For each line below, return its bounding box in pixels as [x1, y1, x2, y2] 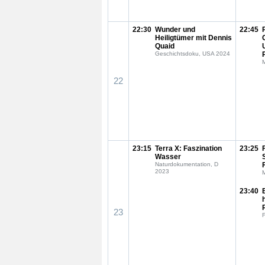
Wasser [155, 153, 181, 161]
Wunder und [155, 25, 195, 34]
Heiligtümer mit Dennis [155, 34, 232, 42]
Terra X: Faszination [155, 144, 222, 153]
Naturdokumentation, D [155, 161, 218, 167]
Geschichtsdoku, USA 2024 [155, 50, 230, 57]
